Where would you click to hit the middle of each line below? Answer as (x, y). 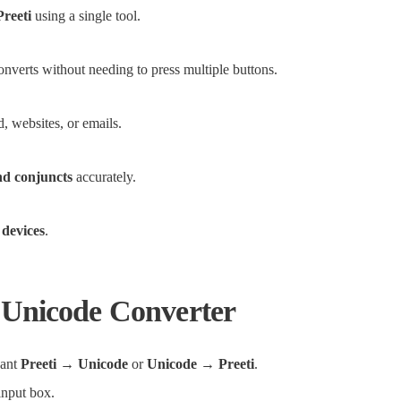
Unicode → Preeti (200, 364)
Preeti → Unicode (74, 364)
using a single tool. (86, 16)
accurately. (104, 177)
